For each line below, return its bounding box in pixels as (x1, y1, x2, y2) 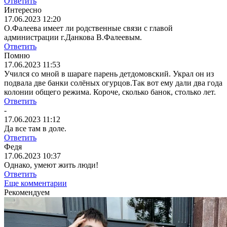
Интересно (4, 6, 42, 15)
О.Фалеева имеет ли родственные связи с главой (4, 24, 173, 33)
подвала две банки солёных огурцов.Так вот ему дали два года (4, 79, 222, 88)
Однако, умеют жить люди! (4, 161, 98, 170)
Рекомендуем (4, 188, 50, 197)
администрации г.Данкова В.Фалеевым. (4, 33, 142, 42)
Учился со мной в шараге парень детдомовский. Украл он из (4, 69, 214, 79)
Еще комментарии (4, 179, 67, 188)
